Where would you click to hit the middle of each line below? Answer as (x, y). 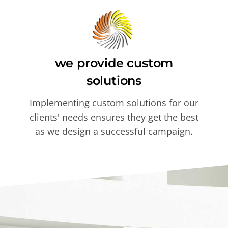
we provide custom (114, 63)
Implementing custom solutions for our (114, 103)
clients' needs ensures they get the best (114, 117)
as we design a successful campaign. (114, 131)
